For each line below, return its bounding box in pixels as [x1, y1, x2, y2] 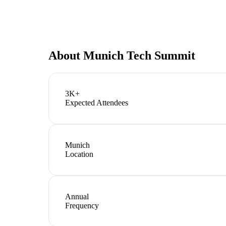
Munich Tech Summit [83, 48, 195, 62]
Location [65, 149, 93, 158]
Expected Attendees [65, 98, 128, 107]
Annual [65, 192, 89, 201]
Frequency [65, 201, 99, 210]
